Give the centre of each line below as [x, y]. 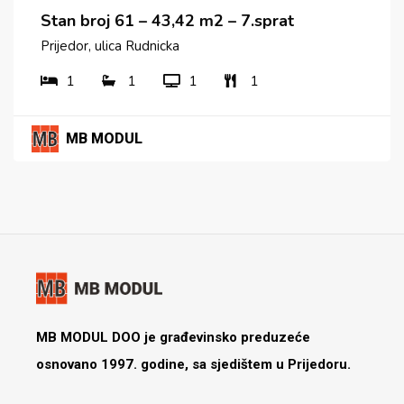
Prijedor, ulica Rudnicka [110, 46]
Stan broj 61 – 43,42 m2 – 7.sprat [167, 21]
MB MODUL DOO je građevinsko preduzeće [173, 337]
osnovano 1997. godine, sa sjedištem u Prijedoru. [193, 364]
